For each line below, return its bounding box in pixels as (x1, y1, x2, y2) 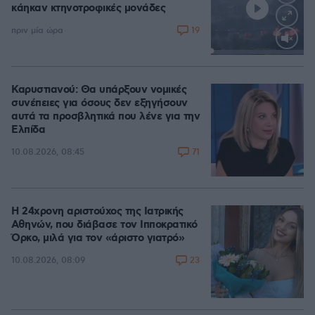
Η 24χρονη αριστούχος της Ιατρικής (11, 204, 184, 219)
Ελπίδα (11, 122, 45, 137)
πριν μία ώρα (11, 25, 63, 37)
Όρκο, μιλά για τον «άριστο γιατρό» (11, 231, 184, 245)
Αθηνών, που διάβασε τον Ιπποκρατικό (11, 217, 198, 232)
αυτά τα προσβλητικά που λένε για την (11, 109, 200, 124)
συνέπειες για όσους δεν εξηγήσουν (11, 96, 188, 110)
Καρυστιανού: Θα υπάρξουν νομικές (11, 82, 186, 97)
